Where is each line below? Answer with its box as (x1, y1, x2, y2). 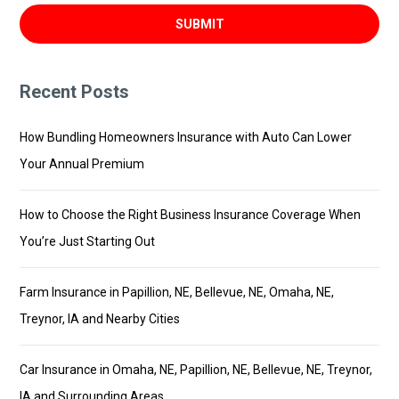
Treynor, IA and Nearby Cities (20, 311, 181, 326)
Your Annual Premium (20, 156, 145, 171)
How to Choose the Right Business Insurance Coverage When (20, 207, 362, 222)
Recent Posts (20, 80, 130, 102)
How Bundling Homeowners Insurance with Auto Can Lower (20, 129, 353, 144)
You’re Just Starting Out (20, 233, 156, 248)
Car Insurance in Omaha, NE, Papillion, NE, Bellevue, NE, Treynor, (20, 362, 373, 377)
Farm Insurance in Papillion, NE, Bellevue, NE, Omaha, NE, (20, 284, 335, 299)
